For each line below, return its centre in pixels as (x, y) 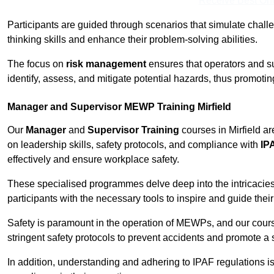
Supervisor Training (133, 130)
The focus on (37, 64)
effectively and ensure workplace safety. (93, 160)
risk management (106, 64)
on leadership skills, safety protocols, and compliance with (134, 145)
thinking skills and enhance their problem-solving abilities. (132, 40)
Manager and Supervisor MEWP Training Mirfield (119, 107)
